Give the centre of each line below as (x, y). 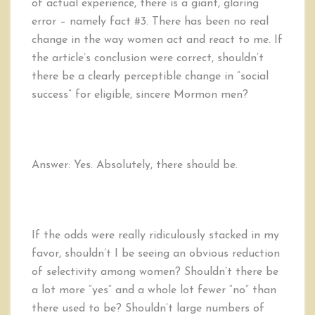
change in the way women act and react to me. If (157, 40)
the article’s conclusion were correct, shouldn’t (148, 59)
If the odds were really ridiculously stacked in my (155, 236)
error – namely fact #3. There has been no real (150, 22)
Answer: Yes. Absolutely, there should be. (135, 166)
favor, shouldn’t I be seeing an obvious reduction (156, 254)
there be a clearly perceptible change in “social (150, 77)
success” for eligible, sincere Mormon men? (140, 95)
